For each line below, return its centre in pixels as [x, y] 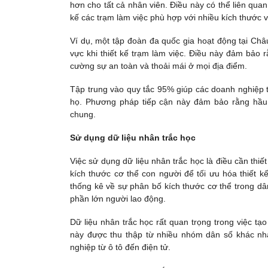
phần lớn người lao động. [118, 199]
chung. [83, 114]
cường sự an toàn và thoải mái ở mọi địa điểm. [159, 66]
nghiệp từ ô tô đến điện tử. [120, 247]
